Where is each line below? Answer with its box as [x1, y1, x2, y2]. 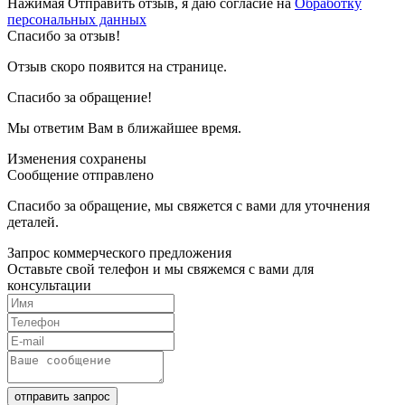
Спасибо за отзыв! [7, 28, 120, 44]
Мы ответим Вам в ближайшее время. [7, 120, 241, 137]
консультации [7, 278, 91, 294]
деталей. [7, 214, 59, 231]
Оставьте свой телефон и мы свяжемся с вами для [7, 261, 314, 278]
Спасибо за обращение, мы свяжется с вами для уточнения [7, 198, 370, 214]
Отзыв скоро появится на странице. [7, 59, 227, 75]
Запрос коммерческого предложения [7, 245, 231, 261]
